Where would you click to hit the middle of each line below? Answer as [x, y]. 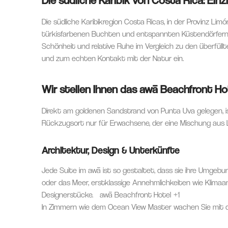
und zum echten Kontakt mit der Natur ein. [113, 58]
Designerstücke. [68, 194]
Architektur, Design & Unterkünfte [111, 150]
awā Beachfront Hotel [135, 194]
